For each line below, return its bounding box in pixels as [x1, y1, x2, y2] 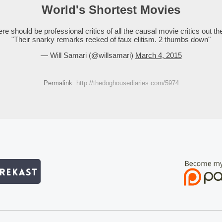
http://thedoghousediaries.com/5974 [76, 79, 179, 87]
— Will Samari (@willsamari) [40, 51, 135, 59]
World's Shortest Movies [42, 3, 180, 16]
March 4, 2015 [135, 51, 182, 59]
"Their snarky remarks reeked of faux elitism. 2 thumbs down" [11, 35, 211, 44]
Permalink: [43, 79, 76, 87]
